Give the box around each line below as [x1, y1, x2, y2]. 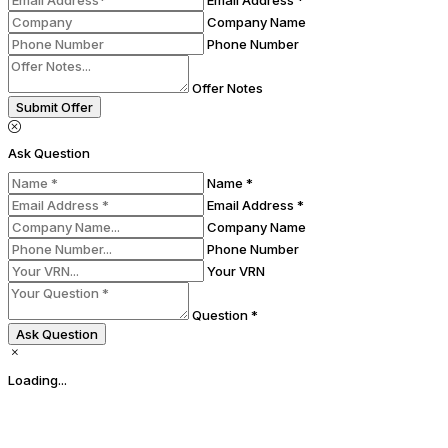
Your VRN [207, 262, 265, 279]
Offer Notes [192, 80, 263, 97]
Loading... [8, 371, 67, 388]
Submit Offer [16, 99, 93, 116]
